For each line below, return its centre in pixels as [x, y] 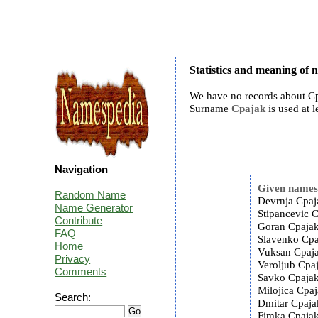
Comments [81, 272]
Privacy [73, 259]
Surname [211, 109]
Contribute [79, 220]
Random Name [91, 195]
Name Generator [94, 208]
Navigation [82, 169]
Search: [73, 297]
